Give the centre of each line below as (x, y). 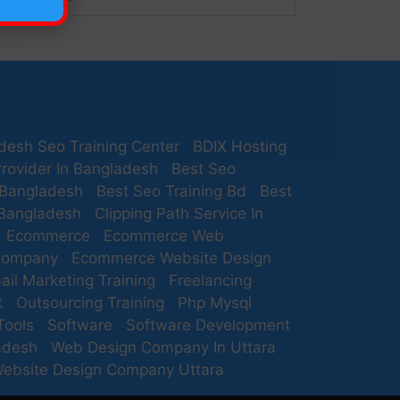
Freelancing (210, 280)
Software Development (208, 325)
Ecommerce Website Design (171, 258)
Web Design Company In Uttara (163, 347)
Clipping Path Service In (179, 213)
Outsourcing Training (90, 303)
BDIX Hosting (240, 146)
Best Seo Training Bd (171, 191)
